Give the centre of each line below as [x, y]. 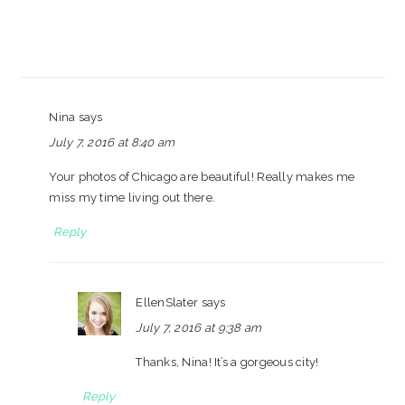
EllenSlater [167, 302]
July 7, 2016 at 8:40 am [112, 142]
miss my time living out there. [132, 198]
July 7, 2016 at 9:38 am [199, 328]
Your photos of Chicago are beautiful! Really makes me [202, 177]
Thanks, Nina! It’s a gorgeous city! [227, 362]
